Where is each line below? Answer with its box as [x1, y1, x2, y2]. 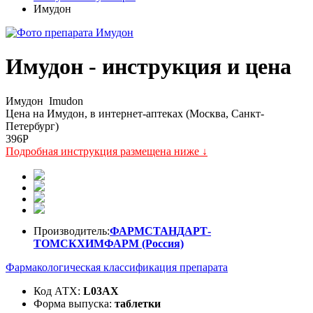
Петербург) [6, 119, 59, 132]
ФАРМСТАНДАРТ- [110, 224, 211, 237]
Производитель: [34, 224, 110, 237]
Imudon [46, 94, 83, 107]
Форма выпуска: [34, 297, 112, 310]
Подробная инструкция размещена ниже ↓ [6, 145, 208, 157]
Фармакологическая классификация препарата [6, 261, 228, 273]
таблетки [115, 297, 161, 310]
